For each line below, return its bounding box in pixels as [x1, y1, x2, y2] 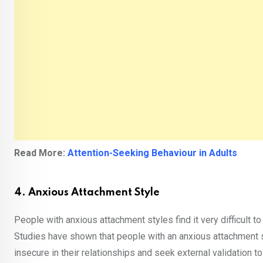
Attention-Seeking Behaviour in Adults [68, 147, 237, 159]
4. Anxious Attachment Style [14, 187, 160, 198]
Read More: [14, 147, 68, 159]
